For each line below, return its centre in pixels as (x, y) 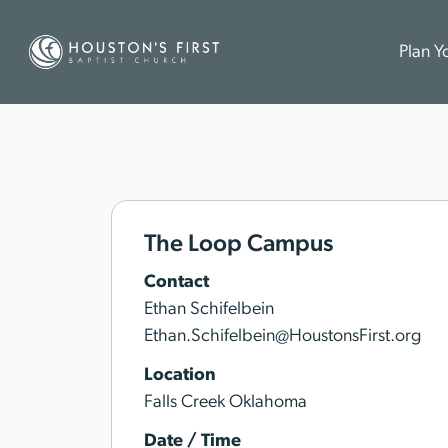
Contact (176, 282)
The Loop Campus (238, 245)
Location (180, 375)
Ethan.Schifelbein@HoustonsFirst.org (282, 336)
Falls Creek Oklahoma (225, 402)
